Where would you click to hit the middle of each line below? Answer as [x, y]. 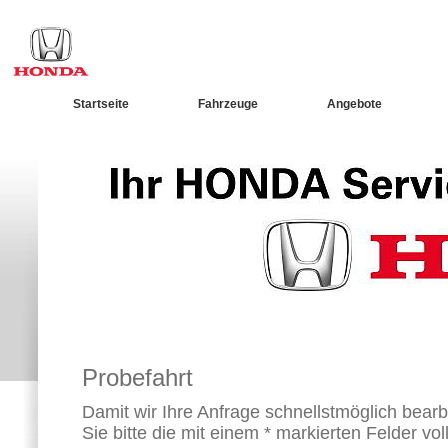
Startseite [100, 104]
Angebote [354, 104]
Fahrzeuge [227, 104]
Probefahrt [137, 377]
